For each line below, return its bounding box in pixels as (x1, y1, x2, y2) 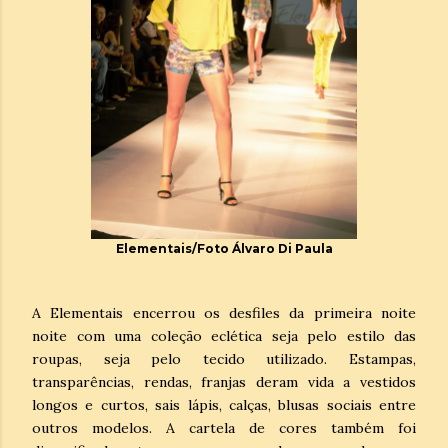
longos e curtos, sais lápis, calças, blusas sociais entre (32, 395, 416, 414)
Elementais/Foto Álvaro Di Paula (115, 240, 333, 256)
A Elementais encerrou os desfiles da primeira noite (32, 303, 416, 322)
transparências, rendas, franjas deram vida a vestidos (32, 372, 416, 391)
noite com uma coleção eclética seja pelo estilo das (32, 326, 416, 345)
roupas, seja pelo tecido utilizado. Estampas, (32, 349, 416, 368)
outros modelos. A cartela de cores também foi (32, 418, 416, 437)
